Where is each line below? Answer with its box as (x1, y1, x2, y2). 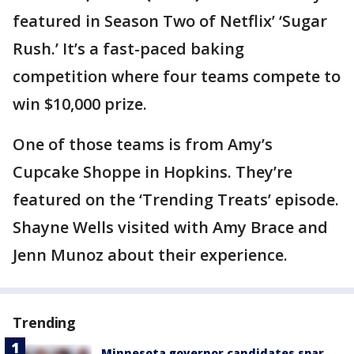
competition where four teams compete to (13, 66, 341, 87)
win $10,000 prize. (13, 93, 147, 115)
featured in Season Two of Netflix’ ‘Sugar (13, 10, 327, 32)
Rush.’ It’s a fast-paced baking (13, 38, 244, 59)
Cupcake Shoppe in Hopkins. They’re (13, 161, 292, 183)
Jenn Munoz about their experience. (13, 244, 288, 265)
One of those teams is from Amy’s (13, 134, 273, 155)
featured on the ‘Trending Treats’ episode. (13, 189, 339, 210)
